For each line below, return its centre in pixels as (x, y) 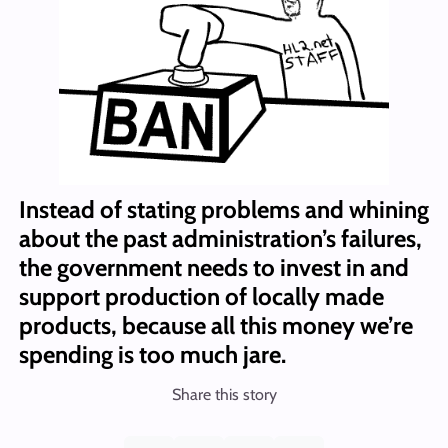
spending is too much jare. (152, 355)
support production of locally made (201, 297)
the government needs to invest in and (213, 268)
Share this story (224, 395)
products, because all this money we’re (215, 326)
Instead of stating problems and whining (223, 210)
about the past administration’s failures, (220, 239)
